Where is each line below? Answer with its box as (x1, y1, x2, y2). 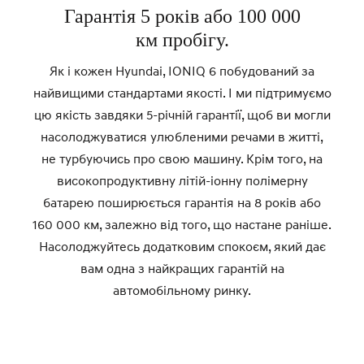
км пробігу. (135, 29, 229, 50)
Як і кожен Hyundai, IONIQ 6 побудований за (50, 63, 314, 79)
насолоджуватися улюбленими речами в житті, (41, 128, 323, 145)
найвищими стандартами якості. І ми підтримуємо (32, 84, 331, 101)
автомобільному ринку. (113, 282, 251, 298)
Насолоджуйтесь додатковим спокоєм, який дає (38, 238, 326, 254)
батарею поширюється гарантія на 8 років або (43, 194, 321, 210)
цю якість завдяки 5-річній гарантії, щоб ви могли (33, 106, 331, 123)
